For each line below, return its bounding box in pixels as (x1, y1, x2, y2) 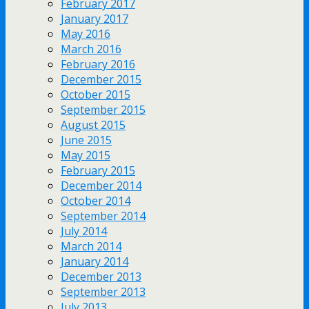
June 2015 (61, 132, 112, 148)
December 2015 (61, 71, 141, 87)
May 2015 (61, 147, 110, 163)
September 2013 (61, 283, 146, 299)
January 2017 (61, 10, 128, 26)
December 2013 (61, 268, 141, 284)
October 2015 (61, 86, 130, 102)
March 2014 (61, 238, 121, 254)
